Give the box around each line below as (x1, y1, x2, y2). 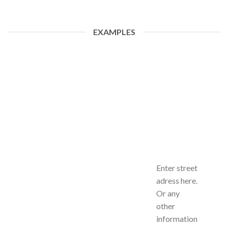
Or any (156, 188, 180, 198)
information (156, 214, 197, 223)
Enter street (156, 163, 197, 173)
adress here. (156, 176, 197, 185)
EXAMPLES (93, 27, 135, 37)
